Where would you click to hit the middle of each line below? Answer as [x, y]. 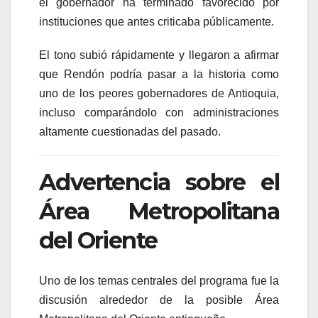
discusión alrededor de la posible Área [159, 300]
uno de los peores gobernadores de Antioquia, [159, 94]
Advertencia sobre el [159, 182]
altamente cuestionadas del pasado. [130, 132]
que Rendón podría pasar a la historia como [159, 75]
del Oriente [98, 241]
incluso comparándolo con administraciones [159, 113]
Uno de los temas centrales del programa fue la [159, 280]
